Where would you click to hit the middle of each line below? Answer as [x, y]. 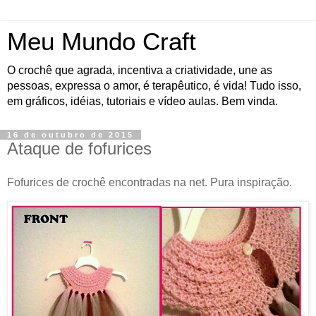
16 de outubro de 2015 [71, 135]
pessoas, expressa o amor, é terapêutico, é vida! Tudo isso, [154, 86]
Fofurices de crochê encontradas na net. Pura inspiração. [150, 182]
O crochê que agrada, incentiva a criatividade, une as [140, 70]
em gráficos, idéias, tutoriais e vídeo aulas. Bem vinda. [142, 101]
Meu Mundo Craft [102, 42]
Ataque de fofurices [79, 148]
